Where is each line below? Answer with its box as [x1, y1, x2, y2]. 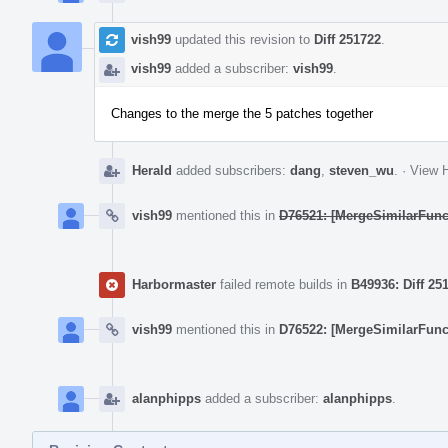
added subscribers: [172, 162, 290, 178]
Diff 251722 [314, 31, 381, 47]
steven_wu [329, 162, 394, 178]
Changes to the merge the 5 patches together [111, 105, 373, 121]
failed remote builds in [216, 276, 351, 292]
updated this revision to [171, 31, 314, 47]
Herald [132, 162, 172, 178]
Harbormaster [132, 276, 216, 292]
